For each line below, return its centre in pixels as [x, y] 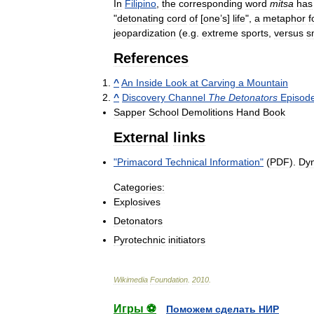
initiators [187, 239]
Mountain [267, 82]
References [151, 58]
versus [289, 33]
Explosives [137, 202]
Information [235, 162]
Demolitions [207, 112]
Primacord [140, 162]
